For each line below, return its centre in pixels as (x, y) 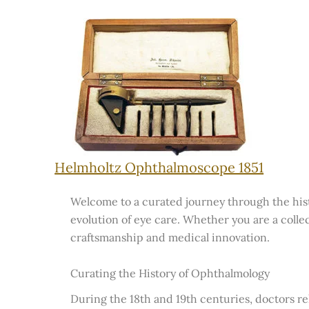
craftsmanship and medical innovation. (170, 237)
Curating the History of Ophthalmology (170, 273)
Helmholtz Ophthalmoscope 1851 (159, 167)
